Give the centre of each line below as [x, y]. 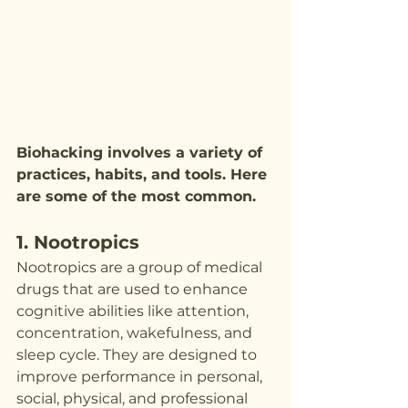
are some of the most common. [136, 196]
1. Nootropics [78, 242]
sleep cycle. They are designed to [138, 354]
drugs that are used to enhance [134, 289]
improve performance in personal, [141, 376]
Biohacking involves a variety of [142, 152]
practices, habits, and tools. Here [144, 174]
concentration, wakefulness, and [136, 332]
